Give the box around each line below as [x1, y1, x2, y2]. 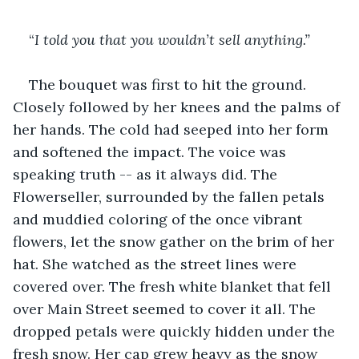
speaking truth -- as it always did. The [13, 164, 281, 184]
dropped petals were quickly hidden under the [13, 321, 339, 341]
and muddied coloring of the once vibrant [13, 209, 306, 228]
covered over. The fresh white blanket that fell [13, 276, 335, 296]
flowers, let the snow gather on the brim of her [13, 232, 338, 251]
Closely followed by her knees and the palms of [13, 97, 344, 116]
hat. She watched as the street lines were [13, 254, 301, 273]
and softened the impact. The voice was [13, 142, 290, 161]
